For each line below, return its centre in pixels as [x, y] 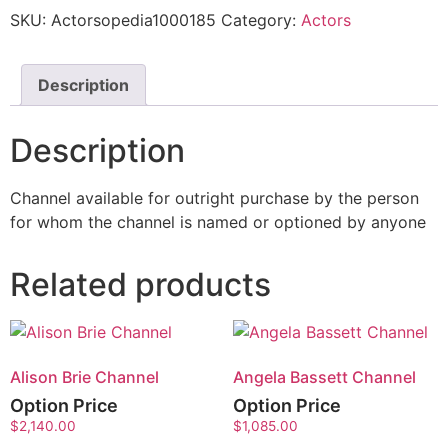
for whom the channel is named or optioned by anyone [218, 221]
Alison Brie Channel [84, 376]
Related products [140, 284]
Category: [261, 19]
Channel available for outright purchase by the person [214, 197]
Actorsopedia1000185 [133, 19]
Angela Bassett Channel [324, 376]
